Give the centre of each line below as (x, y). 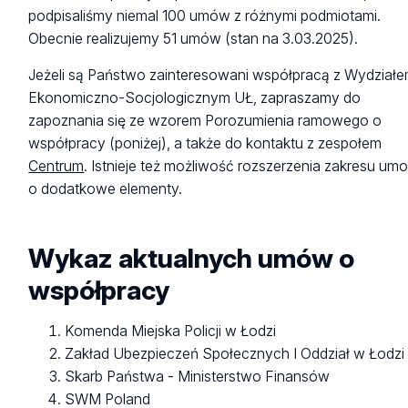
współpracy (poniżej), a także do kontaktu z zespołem (205, 143)
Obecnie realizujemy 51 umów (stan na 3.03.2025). (194, 39)
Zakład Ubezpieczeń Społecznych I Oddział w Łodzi (235, 354)
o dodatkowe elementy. (106, 189)
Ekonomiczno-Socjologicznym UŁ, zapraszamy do (195, 97)
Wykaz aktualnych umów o (192, 258)
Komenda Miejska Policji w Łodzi (171, 331)
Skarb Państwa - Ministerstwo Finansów (198, 377)
